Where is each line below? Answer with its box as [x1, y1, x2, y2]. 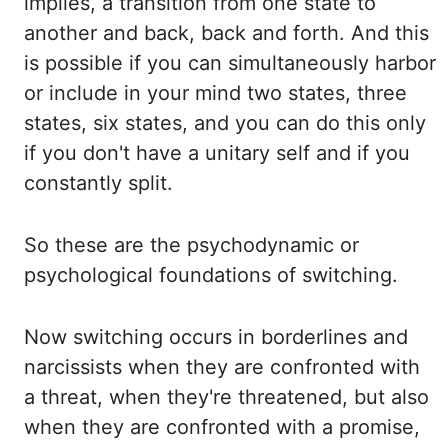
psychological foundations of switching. [24, 263, 398, 287]
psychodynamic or [187, 233, 359, 257]
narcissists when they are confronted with [24, 355, 420, 379]
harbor [375, 51, 436, 75]
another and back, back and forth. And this [24, 21, 429, 45]
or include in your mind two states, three [24, 81, 407, 105]
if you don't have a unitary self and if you [24, 141, 410, 165]
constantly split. [24, 171, 173, 195]
